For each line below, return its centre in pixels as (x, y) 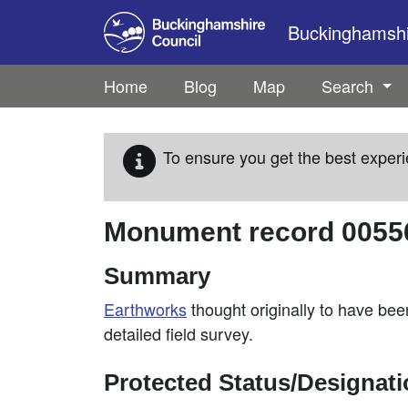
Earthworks (145, 309)
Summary (157, 276)
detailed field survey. (178, 333)
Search (350, 86)
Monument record (223, 232)
